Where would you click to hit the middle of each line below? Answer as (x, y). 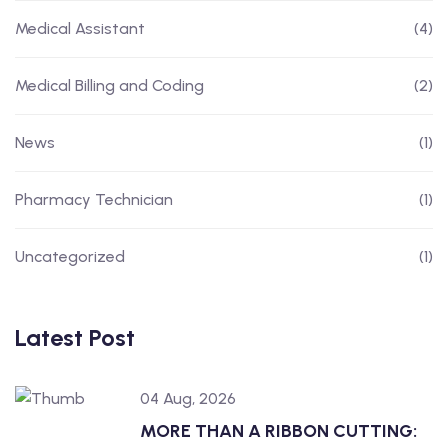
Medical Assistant (80, 28)
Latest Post (75, 337)
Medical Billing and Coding (109, 85)
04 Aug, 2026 (188, 398)
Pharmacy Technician (94, 199)
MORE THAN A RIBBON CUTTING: (278, 431)
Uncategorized (70, 256)
